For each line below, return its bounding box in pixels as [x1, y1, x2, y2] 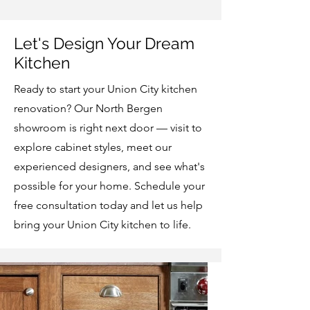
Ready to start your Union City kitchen [14, 82, 197, 95]
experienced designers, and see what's [14, 160, 205, 173]
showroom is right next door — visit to [14, 121, 202, 134]
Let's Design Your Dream [14, 34, 194, 53]
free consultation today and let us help [14, 199, 203, 212]
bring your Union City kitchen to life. [14, 218, 191, 231]
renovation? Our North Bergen [14, 102, 163, 115]
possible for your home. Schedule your [14, 179, 205, 192]
